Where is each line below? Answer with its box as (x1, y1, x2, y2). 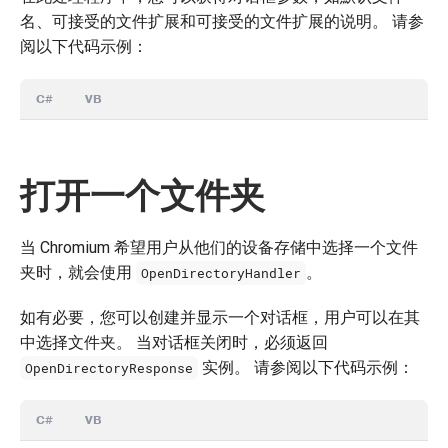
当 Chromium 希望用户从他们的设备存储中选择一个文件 (20, 237, 418, 257)
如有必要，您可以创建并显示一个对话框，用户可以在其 (20, 307, 420, 327)
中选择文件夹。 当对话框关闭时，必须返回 (20, 332, 328, 352)
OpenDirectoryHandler (141, 264, 302, 282)
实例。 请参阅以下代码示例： (198, 357, 415, 377)
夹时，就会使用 (20, 262, 136, 282)
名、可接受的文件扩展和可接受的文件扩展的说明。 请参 (20, 11, 424, 31)
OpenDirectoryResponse (25, 359, 194, 377)
